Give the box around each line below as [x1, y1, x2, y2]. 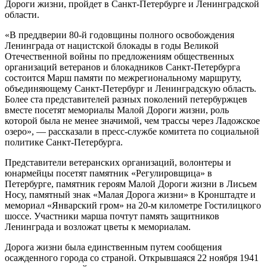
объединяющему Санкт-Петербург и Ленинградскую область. [5, 83, 256, 94]
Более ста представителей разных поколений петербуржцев [5, 94, 247, 104]
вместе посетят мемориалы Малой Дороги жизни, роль [5, 104, 229, 115]
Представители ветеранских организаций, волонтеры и [5, 157, 231, 167]
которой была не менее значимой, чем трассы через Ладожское [5, 115, 260, 126]
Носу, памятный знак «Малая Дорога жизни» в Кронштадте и [5, 189, 256, 200]
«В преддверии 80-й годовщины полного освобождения [5, 29, 234, 40]
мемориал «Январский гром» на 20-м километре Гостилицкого [5, 200, 261, 210]
